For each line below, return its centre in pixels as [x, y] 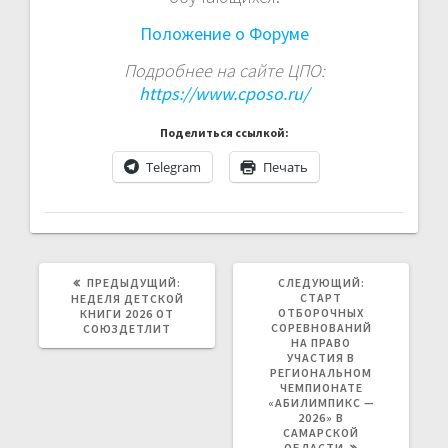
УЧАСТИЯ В [321, 357]
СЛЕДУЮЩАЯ [404, 281]
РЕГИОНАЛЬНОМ [321, 372]
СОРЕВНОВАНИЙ [321, 327]
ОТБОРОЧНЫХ [321, 312]
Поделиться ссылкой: [224, 132]
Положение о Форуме [224, 33]
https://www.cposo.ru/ [224, 93]
